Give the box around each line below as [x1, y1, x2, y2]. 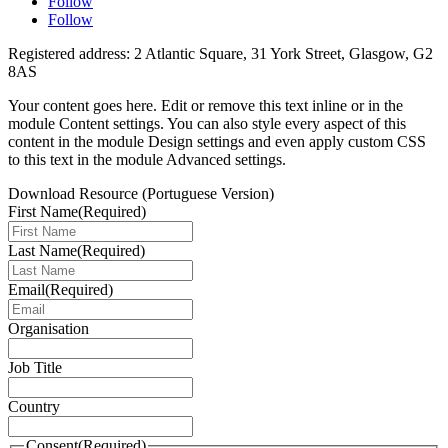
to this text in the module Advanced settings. [8, 150, 286, 168]
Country [8, 397, 60, 415]
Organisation [8, 319, 89, 337]
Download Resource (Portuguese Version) [8, 184, 274, 202]
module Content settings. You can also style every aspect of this [8, 114, 406, 132]
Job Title [8, 358, 62, 376]
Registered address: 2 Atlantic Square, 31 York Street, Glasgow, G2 [8, 44, 433, 62]
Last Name [8, 241, 77, 259]
